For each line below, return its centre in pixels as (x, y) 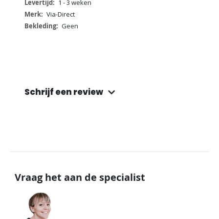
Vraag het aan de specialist (80, 177)
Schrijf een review (64, 92)
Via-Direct (60, 14)
